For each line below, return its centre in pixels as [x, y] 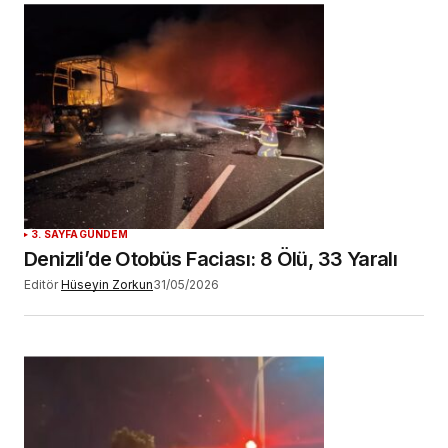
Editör [41, 285]
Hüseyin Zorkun [107, 285]
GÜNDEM [103, 234]
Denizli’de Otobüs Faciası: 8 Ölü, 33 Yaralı [211, 259]
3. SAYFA [55, 234]
